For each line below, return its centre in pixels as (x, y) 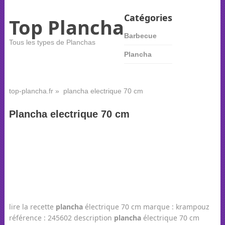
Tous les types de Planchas (52, 42)
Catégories (148, 18)
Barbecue (140, 36)
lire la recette (32, 207)
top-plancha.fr (31, 91)
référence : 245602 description (61, 218)
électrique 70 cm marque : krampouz (146, 207)
